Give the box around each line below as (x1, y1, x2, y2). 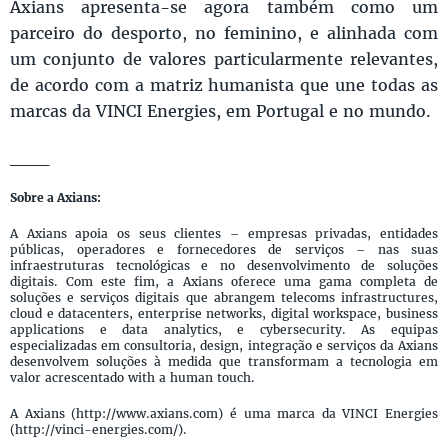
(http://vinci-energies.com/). (10, 422, 187, 437)
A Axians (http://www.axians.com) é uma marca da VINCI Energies (10, 406, 438, 421)
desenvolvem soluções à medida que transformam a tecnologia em (10, 354, 438, 369)
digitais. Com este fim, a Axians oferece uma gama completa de (10, 274, 438, 289)
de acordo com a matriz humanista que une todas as (10, 74, 438, 95)
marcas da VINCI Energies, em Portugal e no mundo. (10, 100, 431, 121)
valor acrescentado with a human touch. (10, 370, 255, 385)
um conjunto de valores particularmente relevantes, (10, 48, 438, 69)
